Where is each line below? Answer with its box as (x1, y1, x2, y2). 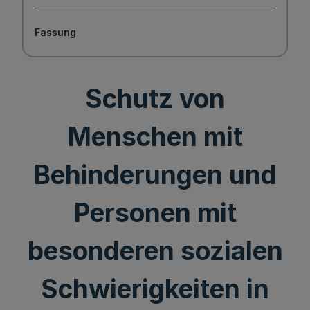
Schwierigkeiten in (41, 273, 269, 304)
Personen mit (73, 197, 237, 228)
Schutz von (85, 83, 225, 114)
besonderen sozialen (27, 235, 283, 266)
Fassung (35, 26, 76, 38)
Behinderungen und (33, 159, 277, 190)
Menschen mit (67, 121, 243, 152)
